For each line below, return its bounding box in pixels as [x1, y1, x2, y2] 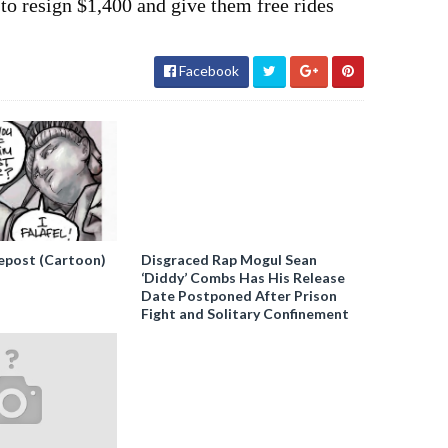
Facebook [176, 62, 239, 79]
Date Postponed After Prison [141, 287, 338, 304]
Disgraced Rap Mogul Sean [141, 251, 318, 268]
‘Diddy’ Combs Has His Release [141, 269, 346, 286]
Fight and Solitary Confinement [141, 305, 350, 322]
